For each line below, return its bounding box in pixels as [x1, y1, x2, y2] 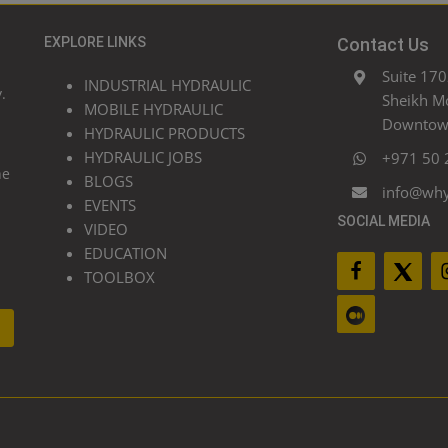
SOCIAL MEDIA [336, 212, 430, 229]
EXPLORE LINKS [44, 33, 146, 50]
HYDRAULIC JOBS [84, 146, 202, 167]
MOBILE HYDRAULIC [84, 98, 223, 119]
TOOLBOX [84, 266, 155, 287]
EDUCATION [84, 242, 167, 263]
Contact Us [336, 33, 429, 55]
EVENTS [84, 194, 136, 215]
